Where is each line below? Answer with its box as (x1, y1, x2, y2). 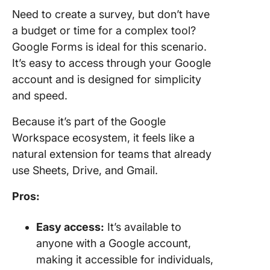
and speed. (12, 89, 67, 102)
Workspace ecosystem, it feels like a (12, 131, 195, 144)
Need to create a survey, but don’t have (12, 8, 210, 20)
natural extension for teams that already (12, 148, 212, 160)
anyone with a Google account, (36, 237, 191, 250)
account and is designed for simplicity (12, 73, 201, 86)
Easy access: (36, 221, 104, 233)
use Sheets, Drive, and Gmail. (12, 164, 158, 177)
